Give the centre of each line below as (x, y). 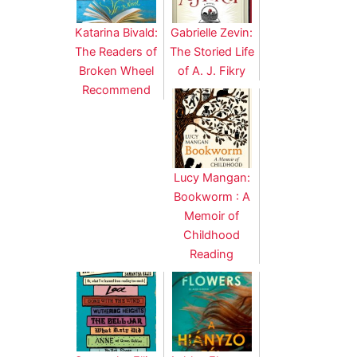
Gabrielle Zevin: (212, 33)
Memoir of (212, 216)
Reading (212, 255)
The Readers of (116, 52)
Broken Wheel (116, 71)
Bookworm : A (212, 197)
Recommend (116, 90)
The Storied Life (212, 52)
